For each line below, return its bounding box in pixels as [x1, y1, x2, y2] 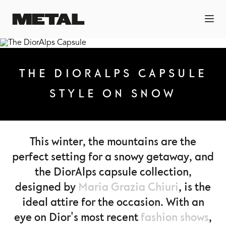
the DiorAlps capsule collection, [34, 165, 192, 180]
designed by [15, 180, 78, 195]
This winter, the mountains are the [30, 135, 196, 149]
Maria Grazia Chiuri [78, 180, 179, 195]
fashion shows [141, 210, 209, 225]
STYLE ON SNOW [49, 87, 177, 101]
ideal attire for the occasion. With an [22, 195, 204, 210]
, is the [179, 180, 211, 195]
